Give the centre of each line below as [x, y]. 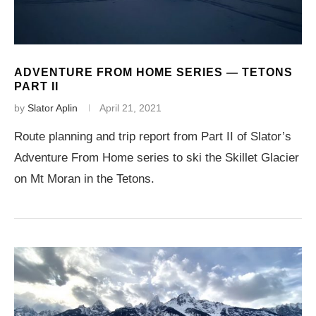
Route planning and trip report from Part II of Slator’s [153, 136]
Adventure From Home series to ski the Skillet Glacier [157, 158]
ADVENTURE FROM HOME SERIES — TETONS [153, 72]
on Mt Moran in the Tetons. [84, 179]
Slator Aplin [53, 108]
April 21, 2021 [130, 108]
